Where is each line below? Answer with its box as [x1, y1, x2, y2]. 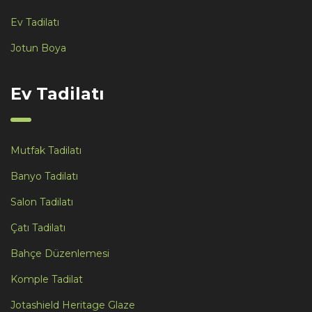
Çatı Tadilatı [10, 221, 65, 234]
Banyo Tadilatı [10, 169, 78, 182]
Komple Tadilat [10, 272, 83, 286]
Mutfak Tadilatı [10, 143, 81, 157]
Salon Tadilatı [10, 195, 73, 208]
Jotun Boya [10, 41, 66, 54]
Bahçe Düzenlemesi [10, 247, 109, 260]
